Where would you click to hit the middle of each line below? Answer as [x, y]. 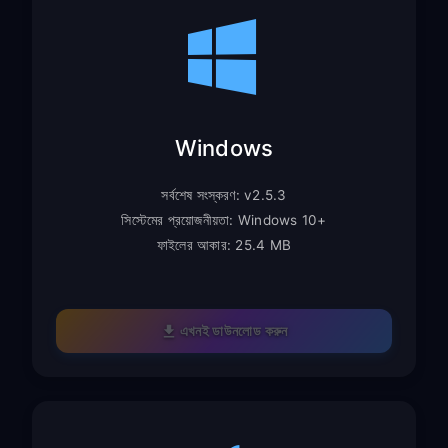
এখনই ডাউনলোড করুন [233, 330]
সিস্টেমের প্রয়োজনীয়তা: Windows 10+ [224, 219]
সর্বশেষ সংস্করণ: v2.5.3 [224, 194]
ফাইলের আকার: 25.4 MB [224, 244]
